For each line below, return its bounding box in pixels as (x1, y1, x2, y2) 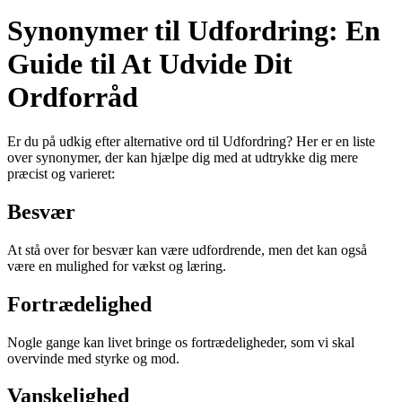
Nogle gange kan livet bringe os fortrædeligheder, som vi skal (7, 334, 354, 350)
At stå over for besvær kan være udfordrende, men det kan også (7, 241, 367, 258)
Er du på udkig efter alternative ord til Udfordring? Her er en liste (7, 133, 375, 149)
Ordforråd (7, 81, 138, 114)
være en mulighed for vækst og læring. (7, 258, 226, 274)
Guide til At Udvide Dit (7, 48, 293, 81)
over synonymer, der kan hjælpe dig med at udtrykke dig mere (7, 149, 358, 165)
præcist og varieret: (7, 165, 115, 181)
